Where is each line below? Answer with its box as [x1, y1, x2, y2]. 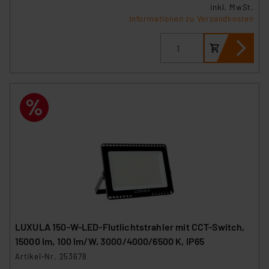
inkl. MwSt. [210, 2, 254, 13]
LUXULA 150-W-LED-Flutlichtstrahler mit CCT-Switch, [15, 221, 245, 233]
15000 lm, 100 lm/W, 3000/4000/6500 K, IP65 [15, 235, 205, 247]
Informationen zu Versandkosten [129, 14, 254, 24]
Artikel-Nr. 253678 [15, 252, 87, 262]
